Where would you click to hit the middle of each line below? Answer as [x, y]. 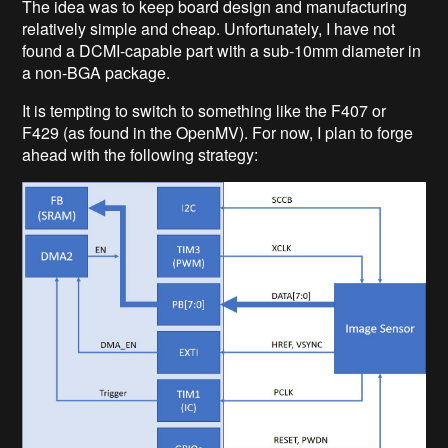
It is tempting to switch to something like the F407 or [204, 110]
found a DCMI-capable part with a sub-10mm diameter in [222, 50]
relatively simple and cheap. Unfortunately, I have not [209, 28]
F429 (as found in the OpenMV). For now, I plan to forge [218, 132]
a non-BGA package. [96, 72]
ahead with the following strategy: [140, 154]
